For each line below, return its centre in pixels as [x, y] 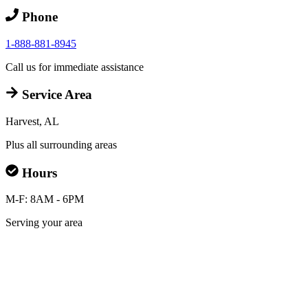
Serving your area [44, 223]
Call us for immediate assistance [75, 67]
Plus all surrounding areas [61, 144]
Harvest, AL [32, 121]
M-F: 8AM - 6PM [45, 199]
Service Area [55, 95]
